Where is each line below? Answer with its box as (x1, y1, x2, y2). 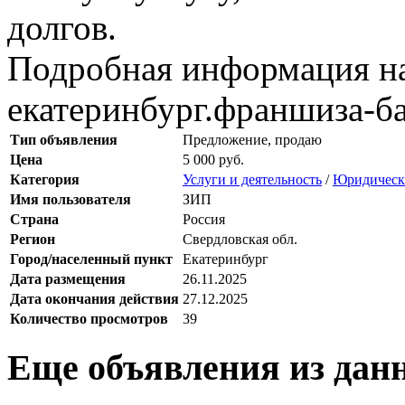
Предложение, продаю (183, 131, 322, 147)
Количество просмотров (10, 310, 168, 326)
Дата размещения (10, 270, 126, 287)
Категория (10, 171, 80, 187)
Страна (10, 211, 59, 227)
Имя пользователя (10, 191, 131, 207)
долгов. (7, 7, 117, 47)
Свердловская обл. (183, 231, 297, 247)
